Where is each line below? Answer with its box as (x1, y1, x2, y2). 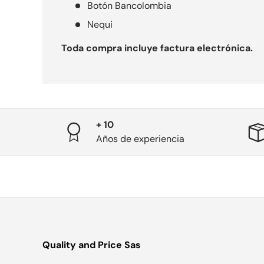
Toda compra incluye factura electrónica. (61, 42, 253, 55)
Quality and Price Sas (42, 238, 141, 251)
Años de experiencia (96, 133, 184, 146)
